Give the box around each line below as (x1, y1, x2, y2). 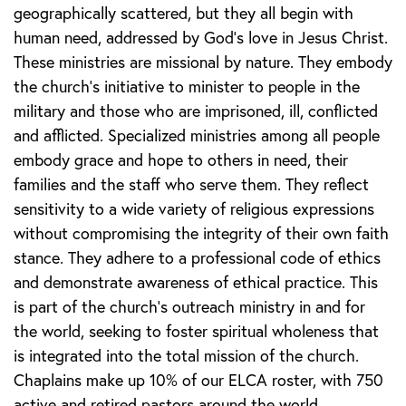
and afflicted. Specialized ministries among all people (14, 125, 380, 147)
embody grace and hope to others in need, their (14, 150, 348, 171)
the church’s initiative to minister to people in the (14, 76, 360, 98)
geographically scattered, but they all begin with (14, 3, 353, 24)
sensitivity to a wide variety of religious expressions (14, 198, 374, 220)
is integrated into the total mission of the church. (14, 345, 359, 367)
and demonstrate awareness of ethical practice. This (14, 272, 378, 294)
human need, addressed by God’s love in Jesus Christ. (14, 27, 388, 49)
